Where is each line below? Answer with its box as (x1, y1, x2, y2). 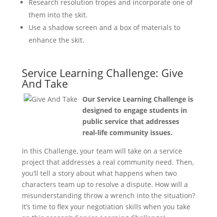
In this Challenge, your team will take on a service (21, 146, 182, 155)
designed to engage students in (82, 106, 187, 115)
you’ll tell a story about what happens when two (21, 169, 177, 178)
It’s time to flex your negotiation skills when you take (21, 202, 190, 211)
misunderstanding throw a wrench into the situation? (21, 191, 195, 200)
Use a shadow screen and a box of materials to (28, 23, 180, 32)
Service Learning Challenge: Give (21, 65, 183, 80)
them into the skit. (28, 10, 88, 19)
